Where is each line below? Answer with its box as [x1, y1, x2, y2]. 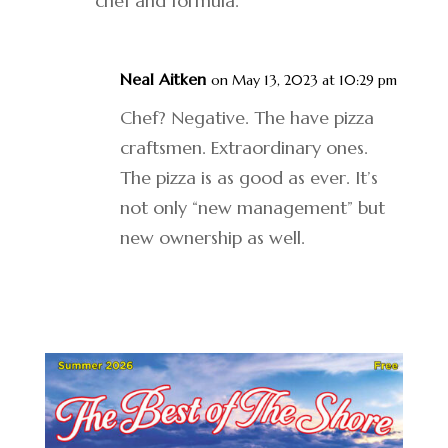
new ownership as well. [119, 226, 305, 249]
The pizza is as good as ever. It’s [119, 166, 378, 189]
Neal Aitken [119, 69, 206, 89]
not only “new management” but [119, 196, 385, 219]
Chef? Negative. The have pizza [119, 106, 374, 129]
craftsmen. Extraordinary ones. [119, 136, 368, 159]
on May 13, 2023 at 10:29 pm [210, 71, 397, 89]
